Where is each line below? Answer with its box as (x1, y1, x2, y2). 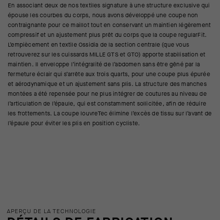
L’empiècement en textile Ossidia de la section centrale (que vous (8, 41, 190, 49)
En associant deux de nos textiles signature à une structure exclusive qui (8, 1, 210, 9)
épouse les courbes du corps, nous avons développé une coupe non (8, 11, 198, 19)
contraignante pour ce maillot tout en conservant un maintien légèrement (8, 21, 211, 29)
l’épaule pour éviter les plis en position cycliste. (8, 119, 140, 127)
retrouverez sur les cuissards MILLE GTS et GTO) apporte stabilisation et (8, 51, 206, 58)
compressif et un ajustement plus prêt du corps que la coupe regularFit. (8, 31, 207, 39)
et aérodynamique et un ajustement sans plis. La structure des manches (8, 80, 207, 88)
